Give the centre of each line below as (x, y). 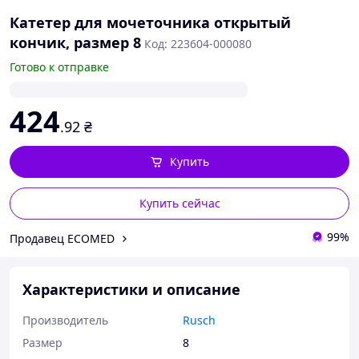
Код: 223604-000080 (198, 44)
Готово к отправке (59, 67)
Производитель (65, 320)
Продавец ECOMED (62, 238)
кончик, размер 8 (75, 42)
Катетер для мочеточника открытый (150, 22)
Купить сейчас (179, 203)
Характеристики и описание (131, 289)
